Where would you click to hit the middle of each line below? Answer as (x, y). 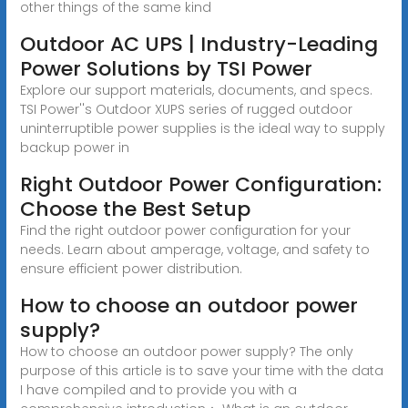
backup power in (74, 147)
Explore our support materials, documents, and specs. (196, 90)
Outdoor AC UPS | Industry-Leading (199, 44)
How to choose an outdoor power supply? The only (186, 351)
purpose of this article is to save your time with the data (201, 370)
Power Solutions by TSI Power (166, 68)
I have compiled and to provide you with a (158, 389)
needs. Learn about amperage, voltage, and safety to (194, 249)
